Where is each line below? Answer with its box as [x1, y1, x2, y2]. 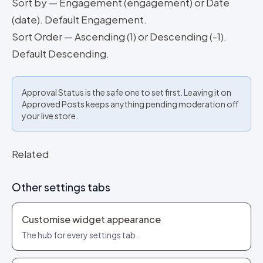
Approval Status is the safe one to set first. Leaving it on [22, 87, 231, 97]
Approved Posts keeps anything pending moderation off [22, 99, 239, 109]
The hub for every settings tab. [22, 230, 138, 240]
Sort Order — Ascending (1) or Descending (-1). [12, 30, 227, 43]
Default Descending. [12, 47, 109, 60]
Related [12, 147, 49, 160]
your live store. [22, 110, 78, 121]
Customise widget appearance [22, 213, 161, 225]
